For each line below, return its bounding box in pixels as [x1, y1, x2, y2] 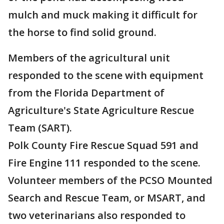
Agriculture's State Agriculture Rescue [8, 103, 194, 117]
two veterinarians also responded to [8, 208, 185, 222]
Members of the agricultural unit [8, 51, 170, 64]
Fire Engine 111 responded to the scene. [8, 156, 200, 169]
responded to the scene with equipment [8, 68, 203, 82]
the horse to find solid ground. [8, 25, 156, 39]
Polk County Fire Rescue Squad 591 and [8, 138, 198, 152]
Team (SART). [8, 121, 72, 134]
